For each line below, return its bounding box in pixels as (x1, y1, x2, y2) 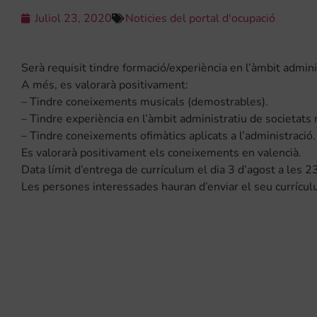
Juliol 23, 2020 (35, 11, 112, 27)
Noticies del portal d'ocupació (125, 11, 275, 27)
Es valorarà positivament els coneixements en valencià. (21, 145, 301, 161)
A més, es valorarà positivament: (21, 77, 188, 93)
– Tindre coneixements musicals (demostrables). (21, 94, 268, 110)
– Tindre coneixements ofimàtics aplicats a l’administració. (21, 128, 316, 144)
